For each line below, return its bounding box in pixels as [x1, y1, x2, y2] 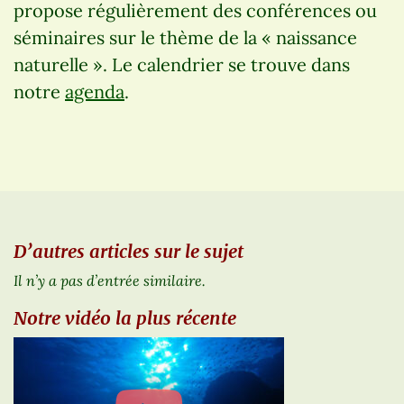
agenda [65, 80, 124, 104]
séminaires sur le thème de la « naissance [14, 26, 357, 50]
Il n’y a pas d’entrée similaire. [14, 270, 206, 289]
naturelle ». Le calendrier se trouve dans [14, 53, 350, 77]
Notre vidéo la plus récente [14, 306, 236, 329]
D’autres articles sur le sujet [14, 239, 243, 262]
